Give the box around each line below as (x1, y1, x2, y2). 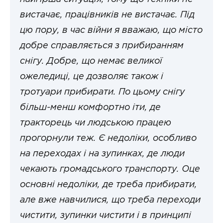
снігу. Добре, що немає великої (20, 57, 162, 66)
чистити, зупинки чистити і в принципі (20, 212, 191, 220)
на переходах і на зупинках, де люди (20, 150, 185, 158)
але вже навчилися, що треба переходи (20, 196, 201, 205)
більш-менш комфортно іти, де (20, 104, 161, 112)
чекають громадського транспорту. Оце (20, 165, 200, 174)
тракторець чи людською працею (20, 119, 171, 127)
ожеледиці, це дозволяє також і (20, 73, 163, 81)
